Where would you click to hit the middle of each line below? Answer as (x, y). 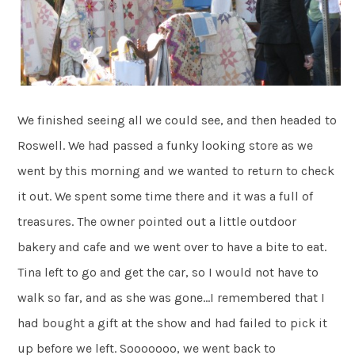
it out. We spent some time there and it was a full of (166, 197)
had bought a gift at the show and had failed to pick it (173, 323)
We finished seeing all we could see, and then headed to (177, 120)
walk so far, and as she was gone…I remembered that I (172, 298)
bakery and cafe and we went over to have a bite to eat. (172, 247)
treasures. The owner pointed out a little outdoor (157, 222)
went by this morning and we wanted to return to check (176, 171)
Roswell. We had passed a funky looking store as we (166, 146)
